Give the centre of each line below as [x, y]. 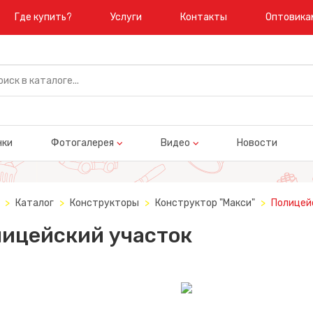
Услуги [126, 17]
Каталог [34, 203]
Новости [257, 143]
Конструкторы [104, 203]
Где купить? [43, 17]
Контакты [204, 17]
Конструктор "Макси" [205, 203]
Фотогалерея [82, 143]
